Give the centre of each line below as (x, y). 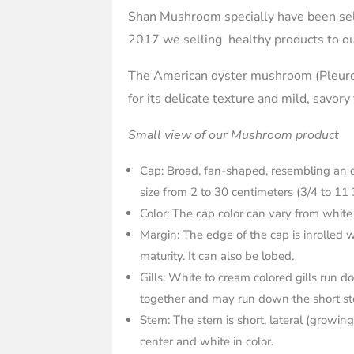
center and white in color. (207, 341)
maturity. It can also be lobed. (217, 256)
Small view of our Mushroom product (233, 135)
